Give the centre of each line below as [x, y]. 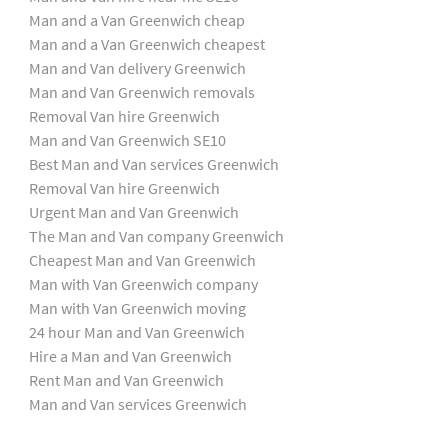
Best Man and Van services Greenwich [153, 163]
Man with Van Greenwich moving [137, 307]
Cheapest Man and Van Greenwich [142, 259]
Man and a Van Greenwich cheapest [146, 43]
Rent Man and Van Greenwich [126, 379]
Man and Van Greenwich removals [141, 91]
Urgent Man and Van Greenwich [133, 211]
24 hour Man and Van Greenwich [136, 331]
